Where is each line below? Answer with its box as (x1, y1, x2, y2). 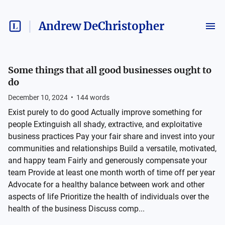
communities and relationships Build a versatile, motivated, (8, 144, 216, 153)
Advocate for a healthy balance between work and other (8, 180, 204, 189)
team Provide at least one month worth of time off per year (8, 168, 215, 177)
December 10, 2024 (8, 93, 68, 101)
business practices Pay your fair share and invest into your (8, 132, 214, 141)
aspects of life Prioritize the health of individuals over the (8, 192, 209, 201)
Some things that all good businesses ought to (8, 64, 211, 76)
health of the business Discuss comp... (8, 204, 145, 213)
